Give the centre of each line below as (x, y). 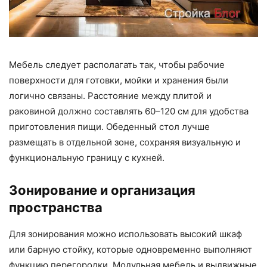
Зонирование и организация (102, 190)
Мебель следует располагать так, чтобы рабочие (117, 65)
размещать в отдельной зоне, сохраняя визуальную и (125, 142)
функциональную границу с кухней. (87, 158)
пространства (56, 208)
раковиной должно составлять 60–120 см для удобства (129, 111)
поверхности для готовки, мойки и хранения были (119, 80)
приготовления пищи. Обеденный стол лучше (109, 127)
